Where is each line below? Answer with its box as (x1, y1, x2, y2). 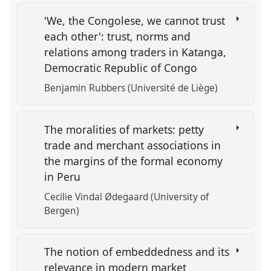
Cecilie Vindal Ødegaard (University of (44, 190, 209, 203)
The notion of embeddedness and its (44, 244, 230, 260)
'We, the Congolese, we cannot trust (44, 13, 226, 28)
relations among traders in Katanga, (44, 44, 227, 59)
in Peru (44, 169, 84, 184)
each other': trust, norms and (44, 28, 191, 44)
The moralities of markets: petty (44, 122, 204, 137)
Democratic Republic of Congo (44, 60, 201, 75)
